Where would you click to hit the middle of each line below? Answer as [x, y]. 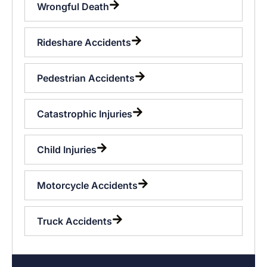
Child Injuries [67, 149]
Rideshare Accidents [84, 42]
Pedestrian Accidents [86, 78]
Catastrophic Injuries [85, 114]
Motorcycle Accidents [87, 185]
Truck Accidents [74, 221]
